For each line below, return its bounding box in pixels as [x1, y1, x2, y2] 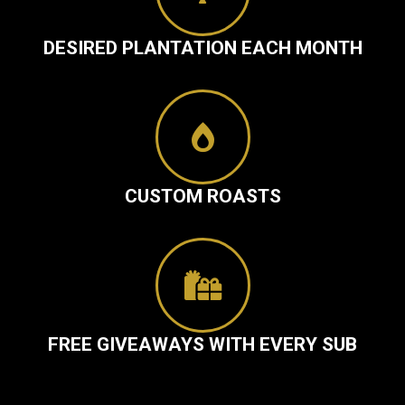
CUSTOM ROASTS [124, 185, 281, 208]
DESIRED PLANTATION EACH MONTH [42, 37, 363, 60]
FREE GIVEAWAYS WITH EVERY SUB [48, 334, 357, 356]
